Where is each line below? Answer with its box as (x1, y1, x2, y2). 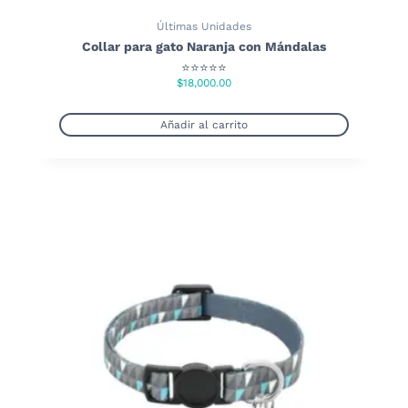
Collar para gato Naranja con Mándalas (82, 38, 326, 54)
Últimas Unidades (157, 19, 251, 33)
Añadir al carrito (160, 117, 248, 131)
